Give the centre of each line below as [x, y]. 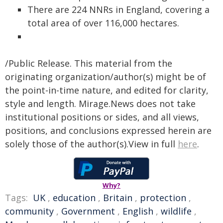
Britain [118, 198]
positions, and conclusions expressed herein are [108, 130]
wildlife [176, 211]
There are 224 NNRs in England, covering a [118, 9]
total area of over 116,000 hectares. [103, 23]
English [138, 211]
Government [88, 211]
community [29, 211]
